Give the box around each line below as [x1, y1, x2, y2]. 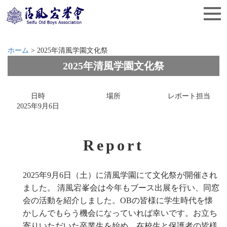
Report [83, 137, 144, 154]
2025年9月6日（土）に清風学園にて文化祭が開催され [23, 171, 217, 179]
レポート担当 [168, 92, 210, 100]
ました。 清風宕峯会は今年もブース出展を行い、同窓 [23, 183, 219, 192]
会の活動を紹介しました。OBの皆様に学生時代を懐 [23, 196, 213, 205]
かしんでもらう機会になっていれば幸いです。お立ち [23, 209, 217, 217]
